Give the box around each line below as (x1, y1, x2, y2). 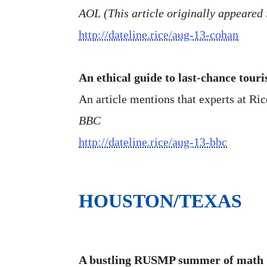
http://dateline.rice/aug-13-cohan (79, 27, 238, 41)
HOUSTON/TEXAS (79, 190, 242, 212)
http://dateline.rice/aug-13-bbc (79, 135, 227, 148)
